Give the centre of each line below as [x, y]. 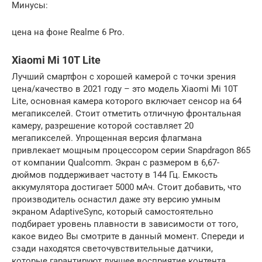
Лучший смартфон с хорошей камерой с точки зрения [124, 77]
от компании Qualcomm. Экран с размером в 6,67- [116, 163]
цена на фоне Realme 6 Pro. [68, 32]
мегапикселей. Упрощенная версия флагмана [107, 138]
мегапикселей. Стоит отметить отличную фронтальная [126, 114]
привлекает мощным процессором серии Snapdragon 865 [131, 151]
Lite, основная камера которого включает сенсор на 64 [127, 101]
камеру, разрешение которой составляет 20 [103, 126]
